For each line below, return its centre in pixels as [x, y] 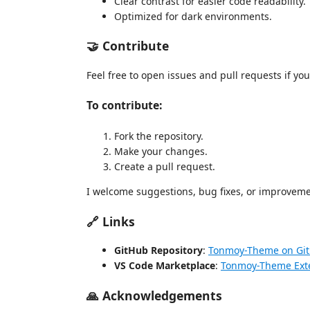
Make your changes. [161, 152]
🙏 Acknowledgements [154, 295]
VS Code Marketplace [165, 266]
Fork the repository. [159, 136]
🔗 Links [111, 221]
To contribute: [124, 106]
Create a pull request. [165, 167]
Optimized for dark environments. [193, 16]
